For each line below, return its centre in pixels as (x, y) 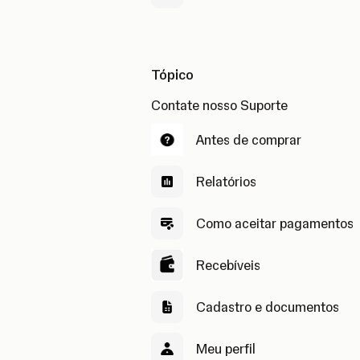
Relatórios (226, 182)
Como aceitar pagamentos (275, 223)
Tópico (172, 75)
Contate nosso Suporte (219, 105)
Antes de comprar (249, 140)
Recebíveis (228, 265)
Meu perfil (226, 349)
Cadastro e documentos (268, 307)
